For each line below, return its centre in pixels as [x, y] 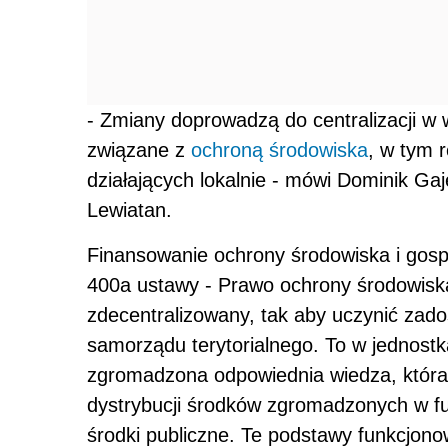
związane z [139, 150]
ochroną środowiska [279, 150]
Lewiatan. [129, 210]
